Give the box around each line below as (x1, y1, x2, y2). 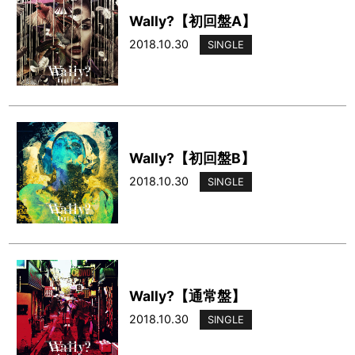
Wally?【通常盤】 (128, 287, 246, 304)
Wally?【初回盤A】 (128, 12, 256, 29)
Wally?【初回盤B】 (128, 150, 255, 167)
